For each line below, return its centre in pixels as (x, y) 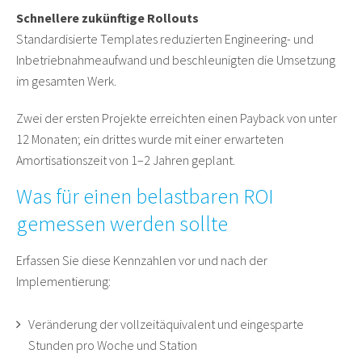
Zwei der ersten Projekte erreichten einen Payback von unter (177, 118)
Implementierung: (63, 282)
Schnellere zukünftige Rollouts (107, 18)
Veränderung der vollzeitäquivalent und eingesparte (166, 324)
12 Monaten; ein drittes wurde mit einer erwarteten (150, 139)
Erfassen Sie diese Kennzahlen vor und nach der (142, 261)
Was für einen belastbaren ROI (145, 196)
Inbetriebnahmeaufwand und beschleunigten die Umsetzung (176, 60)
